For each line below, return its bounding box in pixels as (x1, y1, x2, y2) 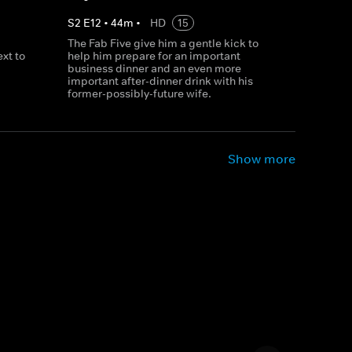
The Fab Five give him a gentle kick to (67, 36, 258, 50)
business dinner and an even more (67, 61, 241, 75)
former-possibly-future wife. (67, 86, 211, 101)
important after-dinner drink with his (67, 74, 253, 88)
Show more (228, 151, 295, 167)
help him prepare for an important (67, 49, 240, 63)
